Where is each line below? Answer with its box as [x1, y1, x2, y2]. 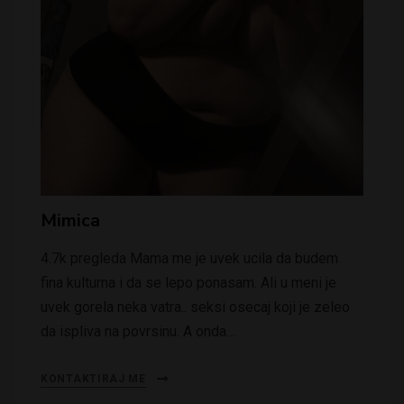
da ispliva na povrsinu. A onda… [41, 323, 235, 341]
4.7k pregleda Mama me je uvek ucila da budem [41, 250, 338, 268]
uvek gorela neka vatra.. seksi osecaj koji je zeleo [41, 298, 350, 317]
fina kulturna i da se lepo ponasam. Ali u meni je [41, 274, 336, 292]
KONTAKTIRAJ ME [41, 372, 146, 386]
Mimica [41, 208, 100, 234]
